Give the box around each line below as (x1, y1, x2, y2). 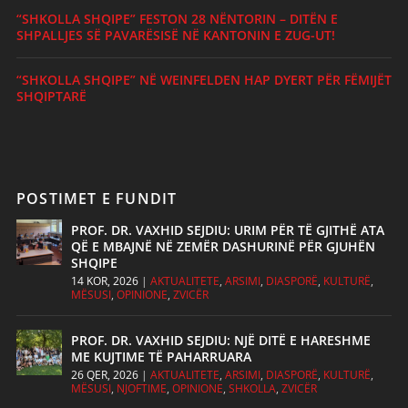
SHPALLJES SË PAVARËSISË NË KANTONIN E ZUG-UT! (15, 26, 335, 45)
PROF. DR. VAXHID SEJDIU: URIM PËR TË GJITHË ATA (70, 221, 384, 240)
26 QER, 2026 (70, 367, 138, 383)
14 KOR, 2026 (70, 273, 138, 290)
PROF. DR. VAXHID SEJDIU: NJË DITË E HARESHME (70, 331, 371, 350)
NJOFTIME (116, 381, 167, 397)
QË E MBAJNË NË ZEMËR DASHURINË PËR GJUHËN (70, 238, 375, 256)
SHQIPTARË (15, 87, 87, 106)
